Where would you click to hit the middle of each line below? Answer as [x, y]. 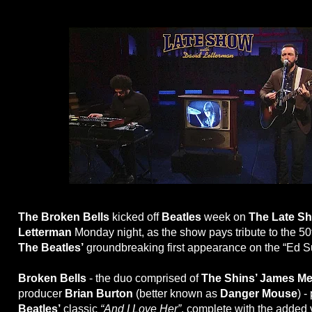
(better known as [178, 294]
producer [41, 294]
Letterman [46, 233]
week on [225, 217]
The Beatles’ [51, 248]
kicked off [137, 217]
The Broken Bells [65, 217]
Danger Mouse [259, 294]
